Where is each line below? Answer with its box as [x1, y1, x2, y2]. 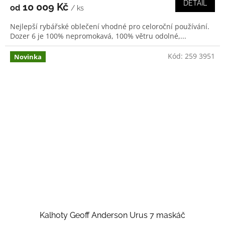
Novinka [14, 52, 42, 61]
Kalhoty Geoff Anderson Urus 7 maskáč [40, 210, 185, 220]
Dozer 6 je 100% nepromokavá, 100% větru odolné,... [10, 31, 186, 41]
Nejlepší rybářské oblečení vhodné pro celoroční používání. [10, 21, 209, 31]
